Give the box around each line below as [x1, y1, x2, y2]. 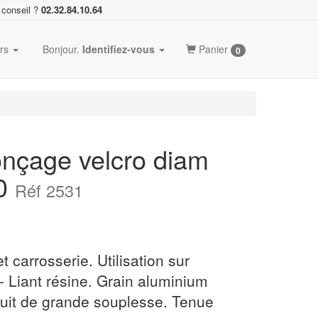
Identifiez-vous [82, 42, 155, 56]
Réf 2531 [15, 178, 83, 202]
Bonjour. [40, 42, 82, 56]
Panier [196, 42, 231, 56]
